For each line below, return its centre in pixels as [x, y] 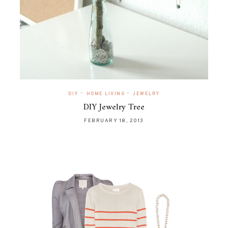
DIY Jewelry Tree [114, 107]
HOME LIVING [106, 94]
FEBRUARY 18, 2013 [114, 121]
